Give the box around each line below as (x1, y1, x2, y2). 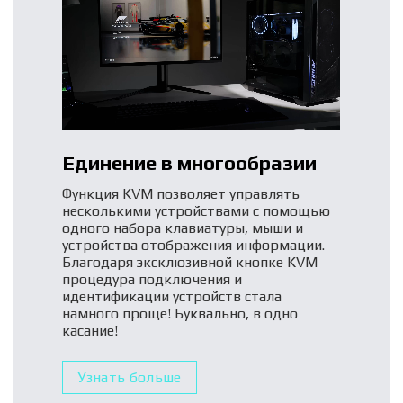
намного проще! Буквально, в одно (62, 304, 299, 322)
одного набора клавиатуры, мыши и (62, 219, 304, 237)
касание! (62, 321, 119, 339)
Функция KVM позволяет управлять (62, 184, 300, 202)
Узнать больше (77, 368, 182, 386)
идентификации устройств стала (62, 287, 282, 305)
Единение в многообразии (62, 150, 318, 175)
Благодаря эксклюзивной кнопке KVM (62, 253, 318, 271)
